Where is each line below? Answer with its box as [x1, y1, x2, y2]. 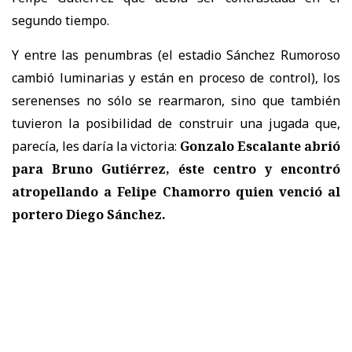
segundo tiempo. [12, 11, 109, 29]
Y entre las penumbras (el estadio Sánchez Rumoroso [12, 46, 340, 64]
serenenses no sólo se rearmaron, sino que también [12, 91, 340, 109]
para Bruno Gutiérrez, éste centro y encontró [12, 159, 340, 178]
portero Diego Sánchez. [12, 205, 166, 223]
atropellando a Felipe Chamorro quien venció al [12, 182, 340, 200]
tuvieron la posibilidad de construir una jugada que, [12, 114, 340, 132]
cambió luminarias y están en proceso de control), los [12, 68, 340, 86]
